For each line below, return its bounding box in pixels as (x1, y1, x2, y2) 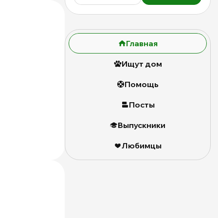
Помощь (125, 79, 159, 90)
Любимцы (122, 141, 162, 151)
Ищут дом (121, 59, 162, 69)
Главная (126, 38, 158, 49)
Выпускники (118, 120, 165, 130)
